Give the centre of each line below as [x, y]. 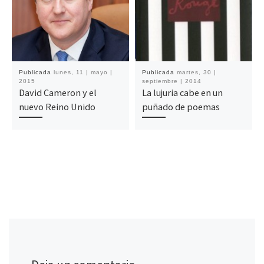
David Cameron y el [57, 93]
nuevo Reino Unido [57, 107]
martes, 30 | [196, 72]
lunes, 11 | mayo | [83, 72]
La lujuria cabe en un [182, 93]
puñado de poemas [181, 107]
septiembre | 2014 [171, 81]
